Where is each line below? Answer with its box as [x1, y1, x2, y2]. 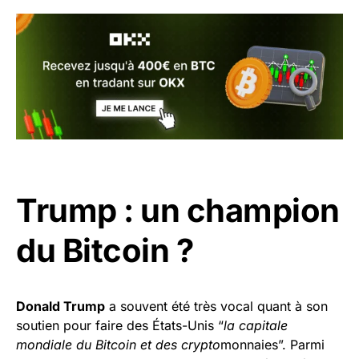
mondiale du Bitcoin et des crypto [16, 336, 220, 353]
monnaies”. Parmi [220, 336, 325, 353]
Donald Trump [16, 297, 105, 314]
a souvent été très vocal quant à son [105, 297, 328, 314]
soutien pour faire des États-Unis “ [16, 317, 224, 333]
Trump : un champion [16, 190, 340, 230]
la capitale [224, 317, 288, 333]
